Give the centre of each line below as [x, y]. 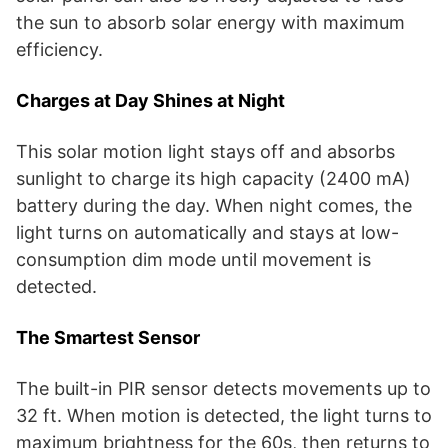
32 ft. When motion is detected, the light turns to [224, 415]
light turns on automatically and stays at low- [207, 232]
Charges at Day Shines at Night [150, 100]
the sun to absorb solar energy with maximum [210, 22]
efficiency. [59, 49]
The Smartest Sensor [108, 337]
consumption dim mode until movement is [193, 259]
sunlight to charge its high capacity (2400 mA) [213, 178]
